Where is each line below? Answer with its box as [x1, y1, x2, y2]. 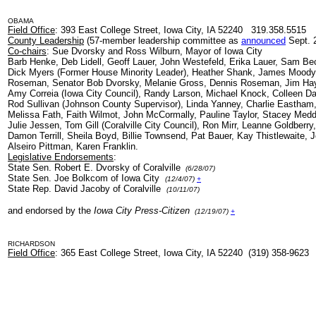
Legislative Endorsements [8, 152, 114, 162]
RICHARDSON [8, 240, 55, 248]
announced [241, 35, 286, 46]
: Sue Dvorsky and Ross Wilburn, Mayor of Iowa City [47, 46, 262, 56]
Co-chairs [8, 46, 47, 56]
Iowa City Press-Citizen [91, 205, 193, 216]
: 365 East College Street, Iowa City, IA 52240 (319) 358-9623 [55, 248, 312, 258]
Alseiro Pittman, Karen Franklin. [8, 141, 141, 152]
